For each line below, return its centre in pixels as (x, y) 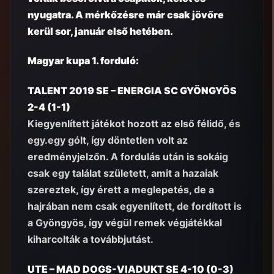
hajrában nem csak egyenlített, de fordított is (135, 206)
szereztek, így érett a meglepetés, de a (121, 190)
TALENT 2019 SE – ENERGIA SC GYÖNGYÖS (132, 91)
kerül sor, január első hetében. (100, 31)
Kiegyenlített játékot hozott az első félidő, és (134, 124)
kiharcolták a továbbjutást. (91, 239)
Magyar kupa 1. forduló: (83, 61)
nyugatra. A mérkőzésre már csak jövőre (126, 14)
